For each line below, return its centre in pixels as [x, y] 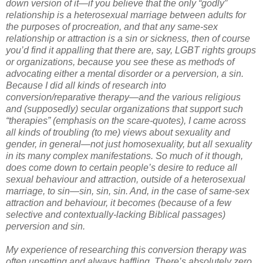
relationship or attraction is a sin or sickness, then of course [128, 38]
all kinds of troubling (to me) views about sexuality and [118, 132]
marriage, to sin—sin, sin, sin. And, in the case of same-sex [128, 191]
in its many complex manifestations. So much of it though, [124, 156]
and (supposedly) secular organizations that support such [124, 109]
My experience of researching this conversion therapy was [126, 249]
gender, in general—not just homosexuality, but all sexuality [129, 144]
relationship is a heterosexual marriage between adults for [126, 15]
